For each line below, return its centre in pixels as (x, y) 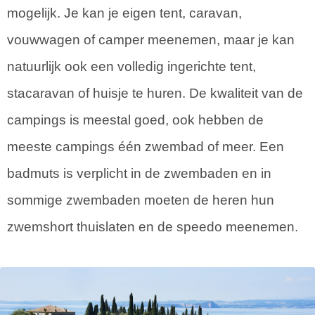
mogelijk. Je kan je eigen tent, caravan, (124, 13)
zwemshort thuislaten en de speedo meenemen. (153, 226)
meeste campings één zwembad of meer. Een (146, 146)
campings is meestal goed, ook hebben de (135, 120)
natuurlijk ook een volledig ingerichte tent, (131, 66)
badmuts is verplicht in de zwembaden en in (139, 173)
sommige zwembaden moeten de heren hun (141, 200)
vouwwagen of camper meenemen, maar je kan (151, 39)
